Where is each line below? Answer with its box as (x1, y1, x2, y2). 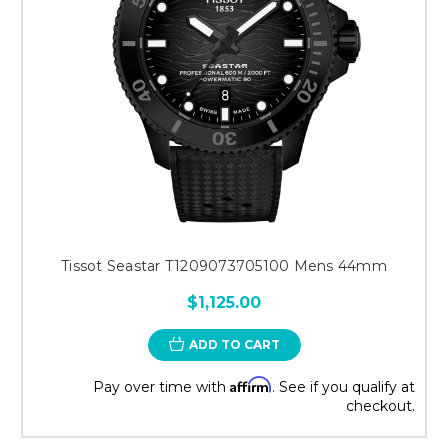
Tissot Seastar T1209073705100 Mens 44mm (61, 256, 387, 275)
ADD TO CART (188, 336, 280, 352)
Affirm (230, 375, 272, 393)
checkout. (346, 396, 415, 415)
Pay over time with (93, 377, 230, 396)
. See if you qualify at (272, 377, 415, 396)
